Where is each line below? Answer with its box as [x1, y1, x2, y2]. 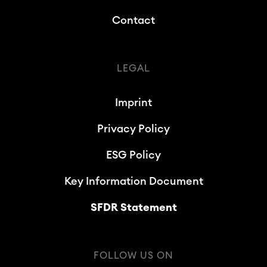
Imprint [115, 97, 152, 108]
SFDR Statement [90, 202, 177, 213]
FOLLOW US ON [94, 251, 173, 260]
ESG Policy [106, 150, 161, 160]
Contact [112, 15, 155, 26]
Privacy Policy [97, 123, 170, 134]
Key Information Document [64, 176, 203, 187]
